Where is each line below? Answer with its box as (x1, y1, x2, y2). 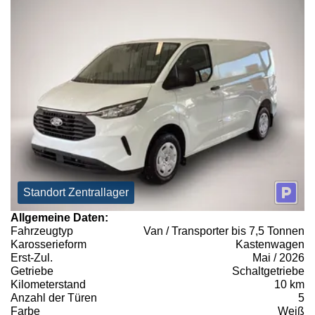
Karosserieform (11, 238, 86, 251)
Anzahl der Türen (11, 292, 97, 304)
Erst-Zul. (11, 252, 53, 264)
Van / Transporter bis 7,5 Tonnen (143, 225, 304, 238)
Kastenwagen (236, 238, 304, 251)
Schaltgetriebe (232, 265, 304, 278)
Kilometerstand (11, 278, 86, 291)
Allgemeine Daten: (11, 212, 108, 224)
